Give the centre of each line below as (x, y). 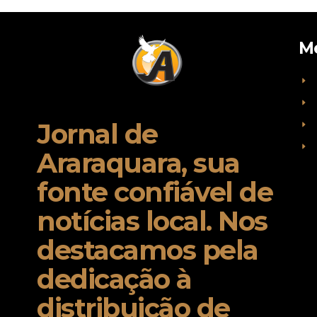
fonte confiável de (155, 192)
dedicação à (114, 279)
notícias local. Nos (152, 221)
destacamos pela (148, 250)
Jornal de (97, 134)
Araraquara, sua (138, 163)
